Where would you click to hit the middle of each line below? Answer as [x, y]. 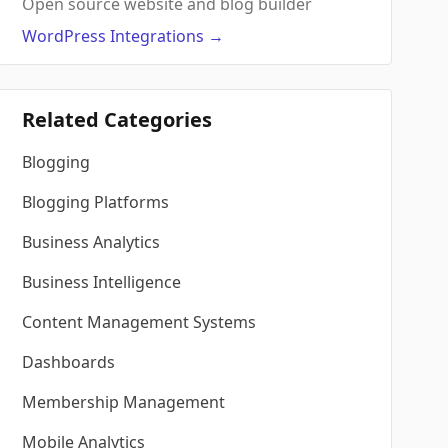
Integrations [157, 36]
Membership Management [124, 402]
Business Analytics [91, 242]
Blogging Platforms [96, 202]
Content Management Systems [139, 322]
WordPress [64, 36]
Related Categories [117, 119]
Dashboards [69, 362]
